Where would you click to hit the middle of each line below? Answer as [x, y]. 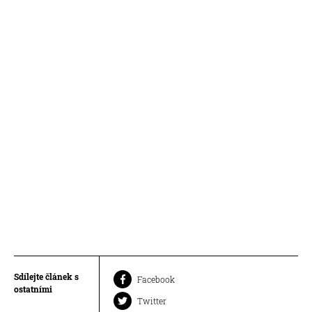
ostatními [33, 289]
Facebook [156, 279]
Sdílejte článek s [46, 276]
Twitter [152, 301]
